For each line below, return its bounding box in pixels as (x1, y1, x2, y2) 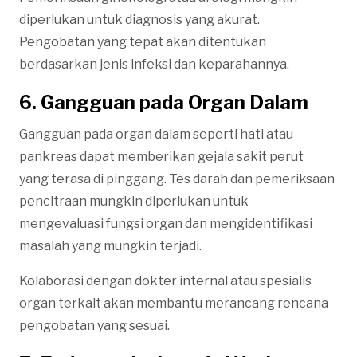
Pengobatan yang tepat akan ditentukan (19, 33, 266, 49)
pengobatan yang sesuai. (19, 317, 170, 333)
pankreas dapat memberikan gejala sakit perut (19, 148, 304, 164)
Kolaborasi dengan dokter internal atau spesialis (19, 273, 312, 288)
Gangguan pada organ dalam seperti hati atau (19, 126, 293, 142)
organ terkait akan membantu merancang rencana (19, 295, 328, 311)
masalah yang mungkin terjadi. (19, 237, 202, 253)
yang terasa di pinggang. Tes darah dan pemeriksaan (19, 171, 335, 186)
